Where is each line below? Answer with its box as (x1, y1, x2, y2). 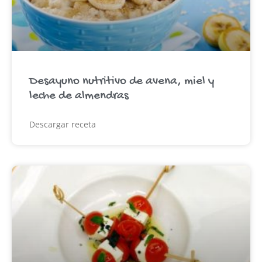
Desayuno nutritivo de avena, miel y (29, 74, 214, 89)
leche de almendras (29, 89, 129, 104)
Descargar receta (29, 119, 96, 130)
